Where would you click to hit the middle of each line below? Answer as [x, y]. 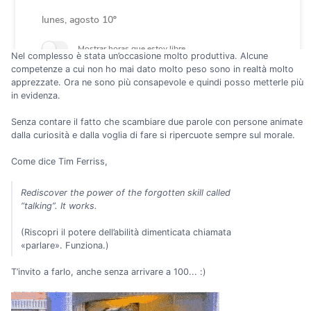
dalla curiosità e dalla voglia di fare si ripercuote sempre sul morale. [153, 135]
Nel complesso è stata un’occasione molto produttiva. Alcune [140, 56]
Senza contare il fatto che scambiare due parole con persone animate [157, 121]
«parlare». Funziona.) [65, 245]
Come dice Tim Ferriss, [59, 162]
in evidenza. [36, 95]
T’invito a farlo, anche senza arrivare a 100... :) [109, 272]
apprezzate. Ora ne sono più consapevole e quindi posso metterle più [157, 82]
